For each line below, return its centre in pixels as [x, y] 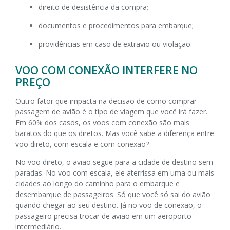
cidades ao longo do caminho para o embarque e [98, 183]
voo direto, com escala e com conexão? [82, 144]
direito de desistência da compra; [93, 7]
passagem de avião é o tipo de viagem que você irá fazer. [111, 111]
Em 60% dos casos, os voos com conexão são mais [102, 122]
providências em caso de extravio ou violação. [115, 44]
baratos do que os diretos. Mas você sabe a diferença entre [115, 133]
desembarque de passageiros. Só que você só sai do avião [113, 194]
